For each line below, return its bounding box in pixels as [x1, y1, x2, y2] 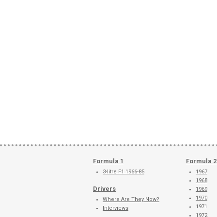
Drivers [93, 185, 116, 192]
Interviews [103, 205, 128, 211]
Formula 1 [93, 157, 124, 165]
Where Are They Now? [103, 196, 159, 202]
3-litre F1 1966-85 [103, 169, 144, 175]
